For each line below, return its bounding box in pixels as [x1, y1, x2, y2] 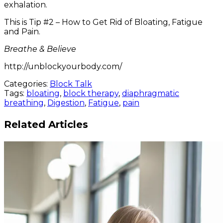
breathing [4, 98, 44, 108]
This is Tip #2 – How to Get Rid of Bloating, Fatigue [4, 17, 203, 27]
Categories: [4, 79, 50, 89]
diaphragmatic [122, 89, 179, 99]
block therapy [63, 89, 118, 99]
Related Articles [4, 118, 88, 131]
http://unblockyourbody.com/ [4, 62, 122, 72]
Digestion [47, 98, 85, 108]
